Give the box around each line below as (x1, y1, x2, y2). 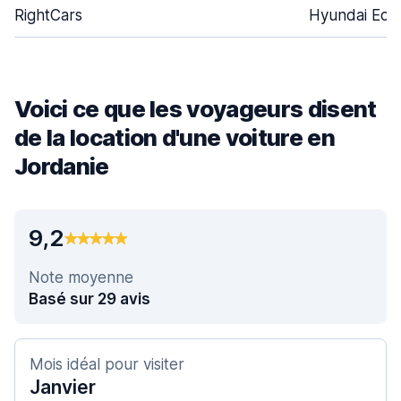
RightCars (14, 6, 82, 24)
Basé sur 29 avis (29, 290, 150, 308)
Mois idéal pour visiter (30, 355, 184, 373)
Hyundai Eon (309, 6, 398, 24)
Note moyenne (29, 269, 133, 286)
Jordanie (14, 152, 109, 180)
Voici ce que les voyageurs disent (14, 95, 377, 123)
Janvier (30, 376, 96, 398)
